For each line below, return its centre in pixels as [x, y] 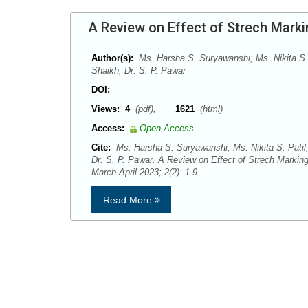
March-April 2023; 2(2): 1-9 [147, 173]
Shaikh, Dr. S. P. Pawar [139, 71]
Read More [129, 200]
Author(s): [112, 58]
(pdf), [154, 109]
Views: [106, 109]
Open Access [167, 129]
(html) [210, 109]
